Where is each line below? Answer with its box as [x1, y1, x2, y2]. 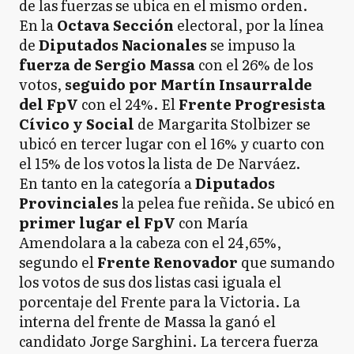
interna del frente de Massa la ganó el [19, 311, 276, 332]
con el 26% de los [195, 54, 313, 75]
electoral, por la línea [174, 14, 324, 36]
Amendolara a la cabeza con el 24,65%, [19, 232, 281, 253]
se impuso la [210, 34, 296, 55]
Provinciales [19, 192, 119, 213]
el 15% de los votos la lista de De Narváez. [19, 153, 300, 174]
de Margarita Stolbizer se [137, 113, 311, 134]
